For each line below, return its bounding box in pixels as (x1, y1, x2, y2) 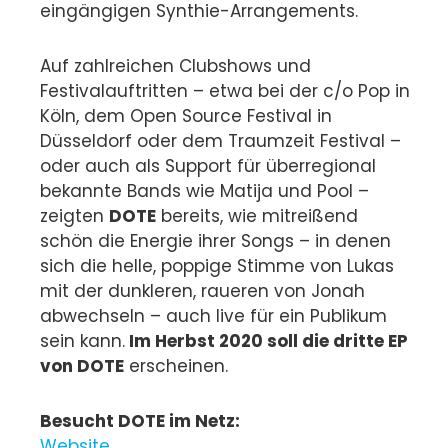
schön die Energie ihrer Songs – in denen (40, 229, 391, 254)
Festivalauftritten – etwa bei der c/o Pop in (40, 79, 410, 104)
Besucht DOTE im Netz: (40, 408, 240, 433)
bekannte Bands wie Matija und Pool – (40, 179, 369, 204)
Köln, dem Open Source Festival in (40, 104, 332, 129)
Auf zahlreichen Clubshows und (40, 54, 311, 79)
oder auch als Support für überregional (40, 154, 376, 179)
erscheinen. (124, 354, 228, 379)
